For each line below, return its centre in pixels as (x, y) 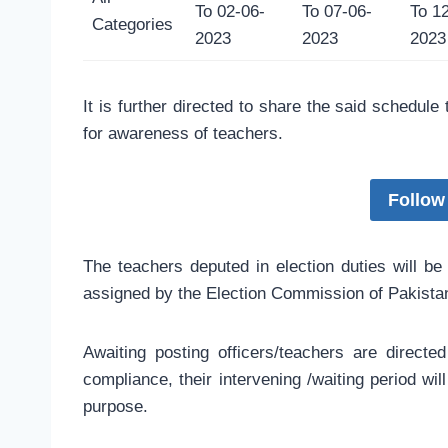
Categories (132, 25)
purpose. (115, 407)
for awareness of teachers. (183, 134)
